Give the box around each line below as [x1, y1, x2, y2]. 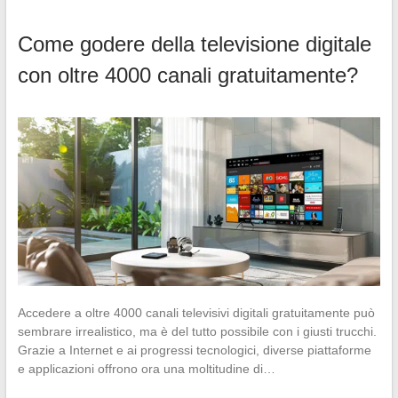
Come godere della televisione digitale [17, 31, 371, 56]
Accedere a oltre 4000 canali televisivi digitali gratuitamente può [17, 306, 375, 321]
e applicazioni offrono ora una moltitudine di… [17, 362, 275, 377]
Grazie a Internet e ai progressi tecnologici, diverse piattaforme [17, 343, 371, 358]
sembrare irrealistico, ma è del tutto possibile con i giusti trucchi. [17, 324, 377, 339]
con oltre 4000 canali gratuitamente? [17, 62, 358, 87]
